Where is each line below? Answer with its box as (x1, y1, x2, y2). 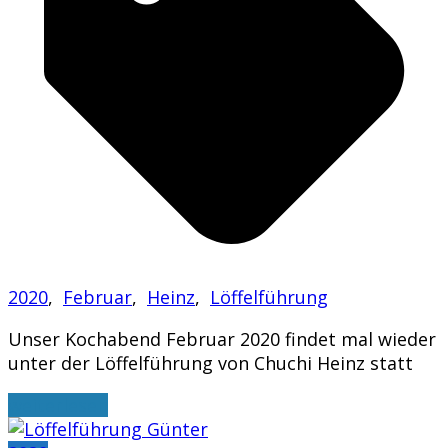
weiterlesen (8, 392, 108, 417)
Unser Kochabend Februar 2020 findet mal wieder (8, 326, 436, 351)
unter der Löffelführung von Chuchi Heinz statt (8, 350, 413, 375)
